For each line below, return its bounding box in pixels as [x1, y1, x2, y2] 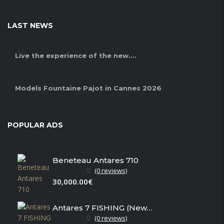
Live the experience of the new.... [15, 51, 136, 60]
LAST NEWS [7, 21, 53, 30]
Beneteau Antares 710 [52, 155, 138, 165]
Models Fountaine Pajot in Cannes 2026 [15, 84, 161, 92]
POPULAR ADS [7, 120, 63, 130]
